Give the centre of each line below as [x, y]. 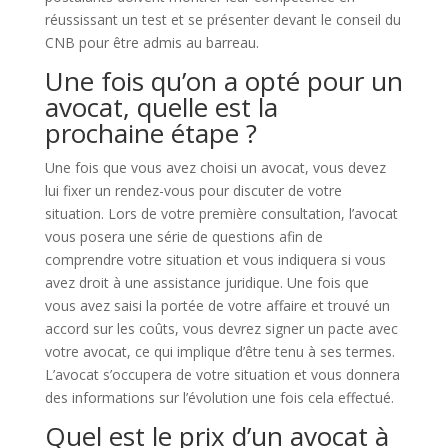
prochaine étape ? [150, 133]
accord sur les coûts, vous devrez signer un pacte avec [221, 328]
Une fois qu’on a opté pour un [223, 81]
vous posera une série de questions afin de [183, 236]
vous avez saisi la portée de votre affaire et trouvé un [217, 305]
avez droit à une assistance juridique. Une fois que [206, 282]
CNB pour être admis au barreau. [151, 42]
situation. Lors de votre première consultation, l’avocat [221, 213]
